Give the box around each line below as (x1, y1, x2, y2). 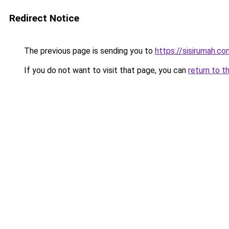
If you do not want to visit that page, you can (22, 65, 188, 75)
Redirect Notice (9, 12, 79, 24)
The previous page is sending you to (22, 46, 155, 56)
